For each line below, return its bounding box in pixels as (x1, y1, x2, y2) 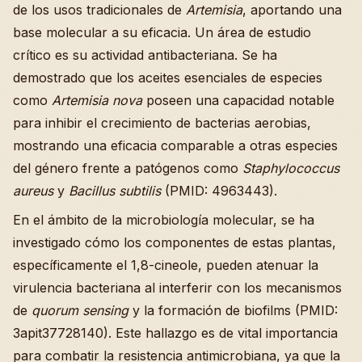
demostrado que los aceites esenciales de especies (13, 69, 322, 86)
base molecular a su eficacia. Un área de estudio (13, 23, 311, 40)
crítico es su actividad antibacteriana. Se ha (13, 46, 277, 63)
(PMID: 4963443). (161, 182, 277, 199)
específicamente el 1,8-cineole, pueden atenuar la (13, 256, 318, 273)
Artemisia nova (52, 91, 142, 108)
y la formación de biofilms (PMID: (128, 301, 338, 318)
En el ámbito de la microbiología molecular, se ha (13, 211, 314, 228)
